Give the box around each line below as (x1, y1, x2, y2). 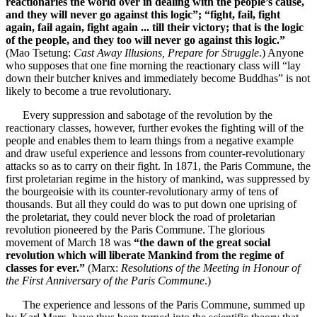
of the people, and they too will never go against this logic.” (6, 33, 285, 46)
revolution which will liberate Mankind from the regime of (6, 248, 284, 261)
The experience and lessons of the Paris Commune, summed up (6, 298, 305, 311)
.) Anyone (259, 46, 304, 59)
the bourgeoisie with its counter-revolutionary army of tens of (6, 185, 278, 197)
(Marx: (85, 261, 121, 274)
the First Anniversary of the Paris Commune (6, 274, 204, 287)
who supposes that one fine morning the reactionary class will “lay (6, 59, 301, 71)
